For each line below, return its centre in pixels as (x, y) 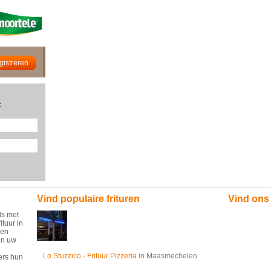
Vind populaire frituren (88, 199)
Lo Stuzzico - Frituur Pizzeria (90, 256)
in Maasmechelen (167, 256)
